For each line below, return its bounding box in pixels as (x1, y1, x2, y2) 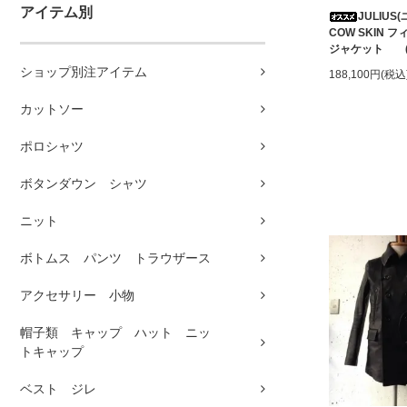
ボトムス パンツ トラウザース (20, 251, 211, 266)
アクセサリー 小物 (20, 288, 134, 303)
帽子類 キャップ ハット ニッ (20, 325, 211, 341)
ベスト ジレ (20, 382, 96, 397)
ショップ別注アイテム (20, 65, 147, 80)
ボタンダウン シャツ (20, 176, 147, 192)
